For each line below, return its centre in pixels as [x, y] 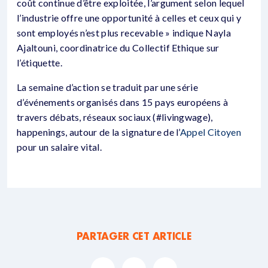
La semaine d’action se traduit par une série [108, 87]
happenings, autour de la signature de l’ [98, 132]
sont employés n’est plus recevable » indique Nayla [124, 33]
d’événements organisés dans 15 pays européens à [123, 102]
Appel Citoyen [210, 132]
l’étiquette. [39, 63]
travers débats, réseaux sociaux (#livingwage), [115, 117]
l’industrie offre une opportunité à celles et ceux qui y [129, 18]
